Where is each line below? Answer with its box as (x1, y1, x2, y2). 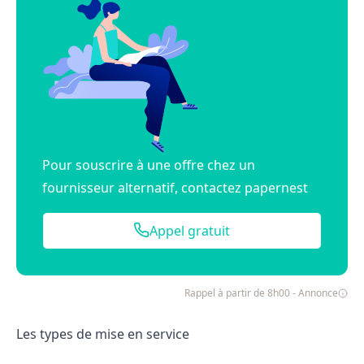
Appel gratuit (149, 221, 231, 240)
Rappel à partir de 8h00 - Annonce (184, 285, 338, 300)
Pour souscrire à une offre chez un (42, 155, 255, 174)
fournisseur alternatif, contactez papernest (42, 178, 308, 197)
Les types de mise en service (16, 324, 189, 343)
